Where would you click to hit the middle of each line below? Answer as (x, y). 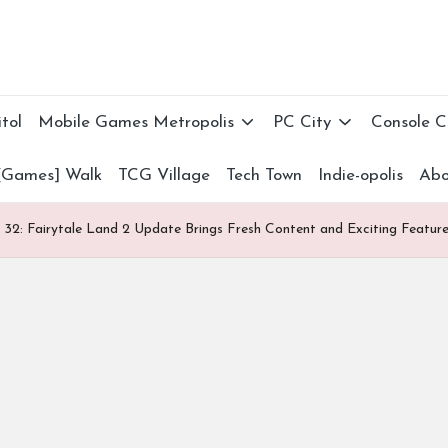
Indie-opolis (361, 175)
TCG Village (164, 175)
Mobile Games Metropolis (136, 122)
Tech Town (264, 175)
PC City (302, 122)
